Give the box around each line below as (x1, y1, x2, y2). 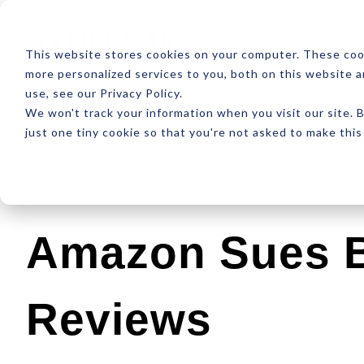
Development (184, 132, 255, 154)
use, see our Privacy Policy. (24, 85, 183, 100)
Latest (26, 132, 63, 154)
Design (105, 132, 142, 154)
